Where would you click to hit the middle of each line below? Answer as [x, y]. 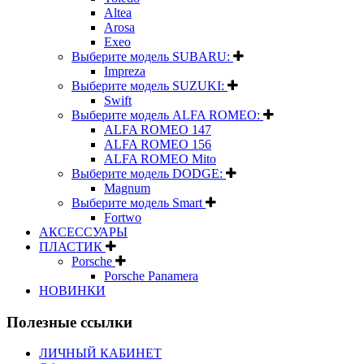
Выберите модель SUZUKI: [149, 85]
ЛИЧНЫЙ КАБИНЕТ [100, 353]
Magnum [127, 188]
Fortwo [123, 217]
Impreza [125, 71]
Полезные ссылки [69, 322]
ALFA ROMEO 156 [158, 144]
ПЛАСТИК [72, 246]
